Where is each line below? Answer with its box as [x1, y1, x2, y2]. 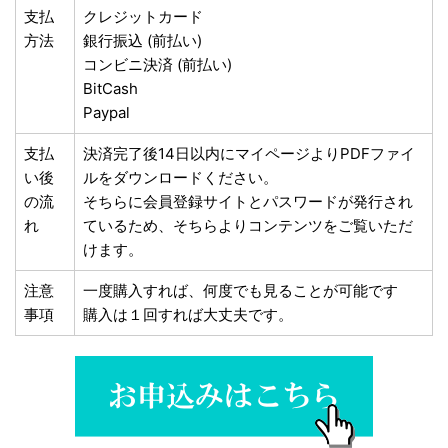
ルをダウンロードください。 [83, 168, 278, 187]
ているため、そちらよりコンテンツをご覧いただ [83, 216, 413, 235]
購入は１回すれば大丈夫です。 [83, 305, 293, 324]
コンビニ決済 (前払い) [83, 55, 232, 74]
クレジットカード [83, 7, 203, 26]
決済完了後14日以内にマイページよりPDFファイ [83, 144, 415, 163]
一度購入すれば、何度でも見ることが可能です [83, 281, 398, 300]
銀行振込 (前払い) [83, 31, 202, 50]
